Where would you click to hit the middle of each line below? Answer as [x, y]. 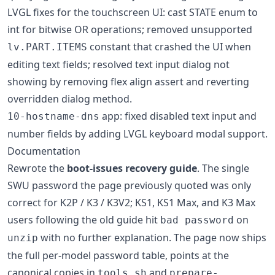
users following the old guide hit [84, 220]
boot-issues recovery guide [132, 168]
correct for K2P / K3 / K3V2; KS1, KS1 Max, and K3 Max [131, 203]
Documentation [44, 151]
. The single [223, 168]
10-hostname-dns [53, 116]
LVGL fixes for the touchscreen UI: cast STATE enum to [133, 12]
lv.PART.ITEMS [47, 47]
